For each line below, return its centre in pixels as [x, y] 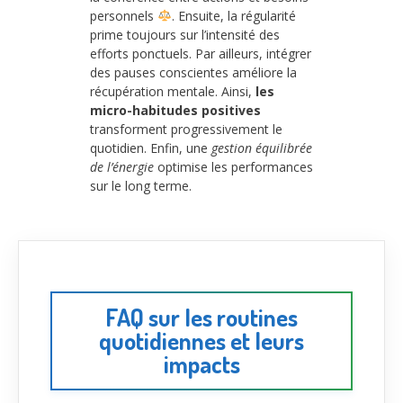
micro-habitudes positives [175, 110]
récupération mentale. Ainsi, [173, 91]
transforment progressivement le [186, 129]
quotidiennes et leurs [201, 341]
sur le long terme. [141, 185]
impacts [201, 364]
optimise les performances [233, 166]
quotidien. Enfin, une [151, 148]
